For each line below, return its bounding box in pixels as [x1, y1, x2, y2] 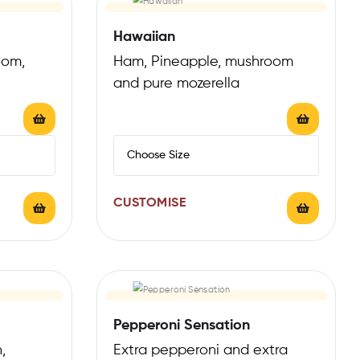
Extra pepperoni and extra [112, 342, 288, 358]
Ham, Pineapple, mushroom [112, 54, 293, 69]
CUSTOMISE [112, 196, 186, 210]
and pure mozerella [112, 76, 239, 91]
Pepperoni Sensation [112, 317, 250, 333]
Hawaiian [112, 29, 175, 44]
